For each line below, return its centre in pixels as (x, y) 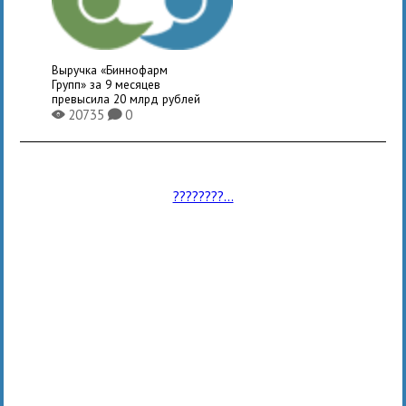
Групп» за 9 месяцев (106, 84)
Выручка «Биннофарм (110, 69)
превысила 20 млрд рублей (126, 98)
